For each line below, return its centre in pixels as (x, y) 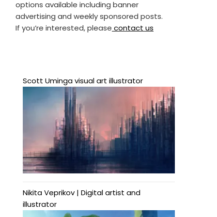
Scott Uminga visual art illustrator (83, 80)
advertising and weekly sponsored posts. (89, 16)
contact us (132, 28)
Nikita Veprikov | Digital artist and (81, 193)
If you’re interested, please (63, 28)
